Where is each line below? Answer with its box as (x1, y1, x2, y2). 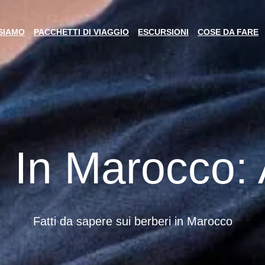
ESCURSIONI (138, 27, 189, 37)
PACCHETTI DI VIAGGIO (34, 27, 129, 37)
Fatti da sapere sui (33, 214, 134, 228)
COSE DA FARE (198, 27, 258, 37)
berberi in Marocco (134, 214, 232, 228)
